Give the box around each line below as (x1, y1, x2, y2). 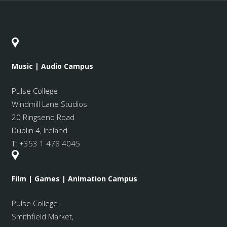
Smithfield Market (11, 211, 72, 222)
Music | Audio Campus (11, 61, 93, 71)
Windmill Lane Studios (11, 99, 87, 109)
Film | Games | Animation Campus (11, 173, 137, 183)
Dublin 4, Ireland (11, 125, 67, 136)
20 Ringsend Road (11, 112, 74, 123)
